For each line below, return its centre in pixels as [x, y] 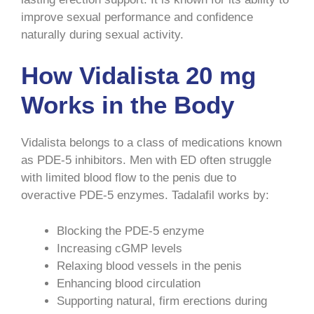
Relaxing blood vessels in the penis [149, 266]
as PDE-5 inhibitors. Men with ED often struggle [146, 161]
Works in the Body [128, 105]
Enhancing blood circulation [129, 283]
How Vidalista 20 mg [138, 76]
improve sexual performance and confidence [137, 17]
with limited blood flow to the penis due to [129, 178]
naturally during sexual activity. [102, 34]
